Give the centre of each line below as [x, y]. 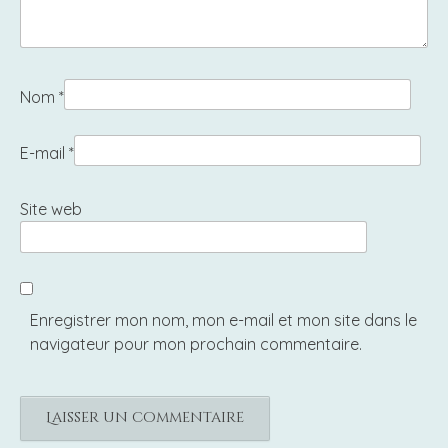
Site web [51, 209]
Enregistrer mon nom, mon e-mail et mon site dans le [223, 319]
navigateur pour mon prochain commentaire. [196, 343]
